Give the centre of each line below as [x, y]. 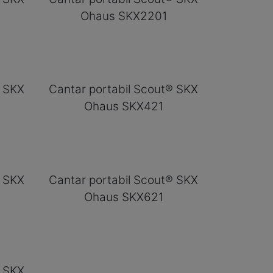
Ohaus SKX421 [123, 107]
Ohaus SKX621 [123, 197]
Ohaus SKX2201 [123, 16]
